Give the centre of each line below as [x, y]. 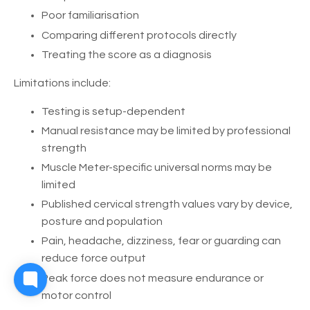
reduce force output [94, 258]
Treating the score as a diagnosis [127, 54]
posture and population [102, 222]
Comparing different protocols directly [139, 35]
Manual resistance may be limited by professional [166, 130]
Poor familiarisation [90, 16]
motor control [76, 295]
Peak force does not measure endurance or [153, 278]
